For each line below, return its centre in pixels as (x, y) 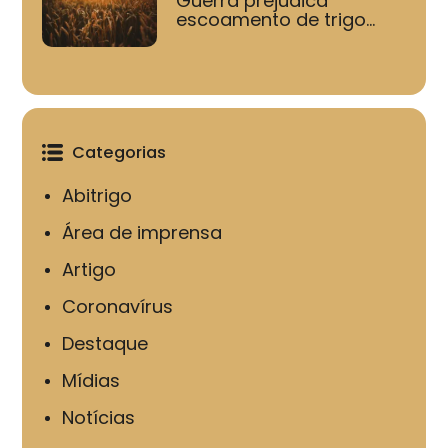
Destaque (105, 343)
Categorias (119, 152)
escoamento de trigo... (275, 19)
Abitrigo (97, 195)
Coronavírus (118, 306)
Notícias (99, 417)
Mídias (91, 380)
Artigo (89, 269)
